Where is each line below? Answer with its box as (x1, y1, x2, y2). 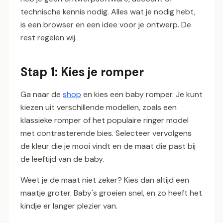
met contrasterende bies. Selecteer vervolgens (20, 128, 192, 139)
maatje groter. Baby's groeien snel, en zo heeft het (20, 188, 202, 199)
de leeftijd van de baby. (20, 154, 104, 165)
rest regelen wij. (20, 32, 77, 43)
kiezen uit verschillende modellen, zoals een (20, 102, 177, 113)
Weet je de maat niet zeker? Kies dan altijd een (20, 175, 189, 186)
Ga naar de (20, 89, 63, 100)
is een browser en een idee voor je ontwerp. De (20, 19, 191, 30)
